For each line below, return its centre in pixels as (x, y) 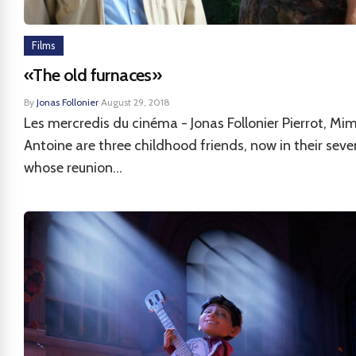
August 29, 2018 (135, 102)
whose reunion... (73, 168)
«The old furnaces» (93, 75)
